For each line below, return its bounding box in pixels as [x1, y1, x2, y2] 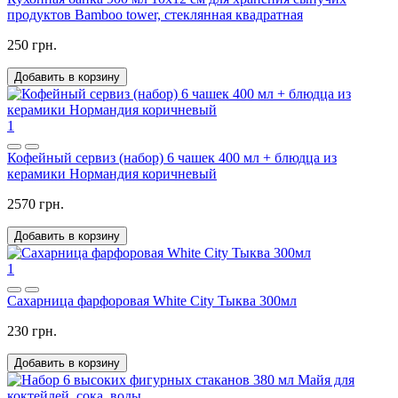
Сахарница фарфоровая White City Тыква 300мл [7, 292, 297, 308]
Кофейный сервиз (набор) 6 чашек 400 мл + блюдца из [7, 149, 337, 165]
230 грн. [7, 322, 57, 338]
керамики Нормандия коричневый [7, 165, 217, 181]
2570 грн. [7, 195, 64, 211]
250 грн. [7, 36, 57, 52]
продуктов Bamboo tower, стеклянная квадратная [7, 6, 303, 22]
